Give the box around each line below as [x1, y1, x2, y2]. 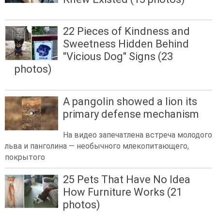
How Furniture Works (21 [63, 186, 182, 198]
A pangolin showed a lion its [63, 95, 197, 108]
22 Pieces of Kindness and [63, 25, 190, 38]
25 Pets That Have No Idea [63, 173, 190, 186]
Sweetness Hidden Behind [63, 38, 189, 50]
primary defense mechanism [63, 108, 199, 120]
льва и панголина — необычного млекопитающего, [5, 141, 189, 151]
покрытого [5, 152, 45, 162]
